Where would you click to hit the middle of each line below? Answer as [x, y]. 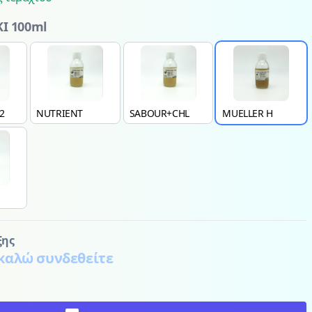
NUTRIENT [60, 113]
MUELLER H [248, 113]
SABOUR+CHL [159, 113]
